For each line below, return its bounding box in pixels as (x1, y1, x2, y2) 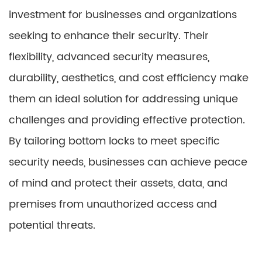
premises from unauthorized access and (9, 196, 217, 213)
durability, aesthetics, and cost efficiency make (9, 70, 249, 87)
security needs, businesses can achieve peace (9, 154, 247, 171)
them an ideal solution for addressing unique (9, 91, 238, 108)
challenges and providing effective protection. (9, 112, 245, 129)
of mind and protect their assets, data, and (9, 175, 227, 192)
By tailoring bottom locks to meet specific (9, 133, 220, 150)
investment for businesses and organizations (9, 6, 237, 23)
